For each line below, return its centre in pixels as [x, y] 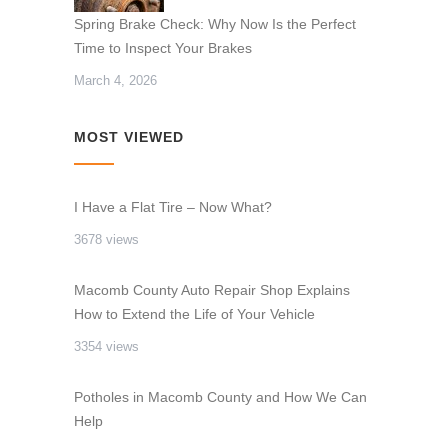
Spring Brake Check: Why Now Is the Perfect [215, 24]
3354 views [106, 347]
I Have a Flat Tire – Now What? [173, 207]
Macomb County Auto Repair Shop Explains [212, 290]
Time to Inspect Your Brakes [163, 48]
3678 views [106, 240]
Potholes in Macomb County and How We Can [220, 397]
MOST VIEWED [129, 137]
